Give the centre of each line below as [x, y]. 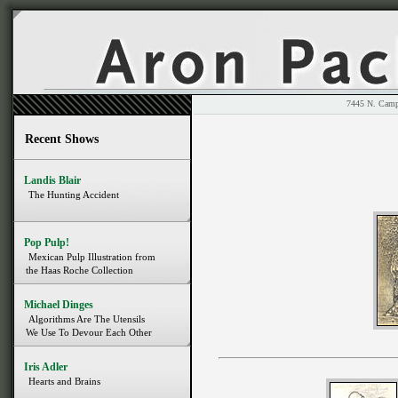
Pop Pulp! [47, 243]
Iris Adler [46, 367]
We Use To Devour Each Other [85, 332]
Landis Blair [52, 180]
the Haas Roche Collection [76, 270]
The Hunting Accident [74, 195]
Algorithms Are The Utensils [87, 319]
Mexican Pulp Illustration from [92, 257]
